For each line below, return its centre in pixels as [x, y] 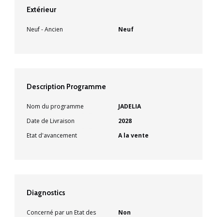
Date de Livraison [51, 121]
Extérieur [41, 9]
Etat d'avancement [52, 135]
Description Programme [66, 86]
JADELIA [130, 106]
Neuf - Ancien [45, 29]
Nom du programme [55, 106]
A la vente [133, 135]
